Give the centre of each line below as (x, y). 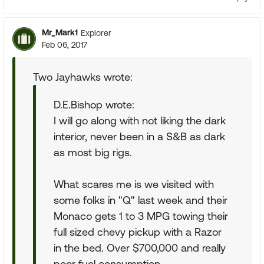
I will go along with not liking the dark (140, 121)
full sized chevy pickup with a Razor (138, 232)
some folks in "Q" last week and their (141, 200)
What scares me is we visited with (134, 184)
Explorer (96, 33)
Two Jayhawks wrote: (83, 77)
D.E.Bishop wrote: (94, 105)
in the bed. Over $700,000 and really (140, 248)
